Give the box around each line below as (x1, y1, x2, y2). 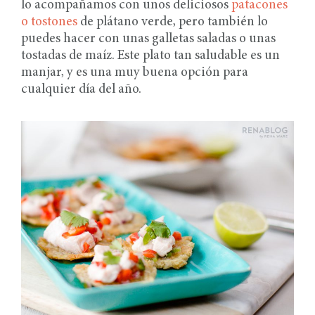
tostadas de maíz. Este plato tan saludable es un (21, 49, 280, 63)
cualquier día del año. (21, 83, 141, 97)
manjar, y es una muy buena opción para (21, 66, 248, 80)
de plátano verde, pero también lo (77, 15, 268, 30)
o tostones (21, 15, 77, 30)
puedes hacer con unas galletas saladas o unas (21, 32, 276, 46)
